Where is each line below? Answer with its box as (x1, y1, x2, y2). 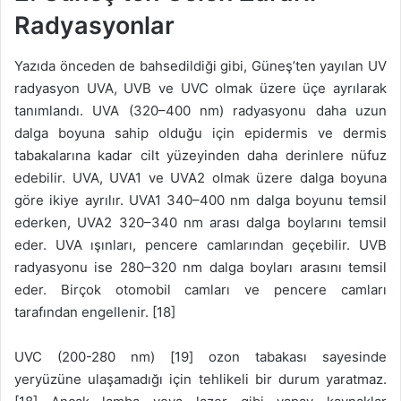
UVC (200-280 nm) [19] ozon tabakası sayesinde (14, 347, 387, 365)
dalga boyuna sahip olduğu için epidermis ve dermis (14, 124, 387, 141)
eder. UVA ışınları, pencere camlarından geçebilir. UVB (14, 235, 387, 253)
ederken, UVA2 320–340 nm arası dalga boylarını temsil (14, 213, 387, 231)
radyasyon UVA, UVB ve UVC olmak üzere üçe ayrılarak (14, 79, 387, 97)
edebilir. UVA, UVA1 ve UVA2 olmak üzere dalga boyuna (14, 168, 387, 186)
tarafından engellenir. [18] (14, 303, 175, 320)
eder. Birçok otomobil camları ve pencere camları (14, 280, 387, 298)
